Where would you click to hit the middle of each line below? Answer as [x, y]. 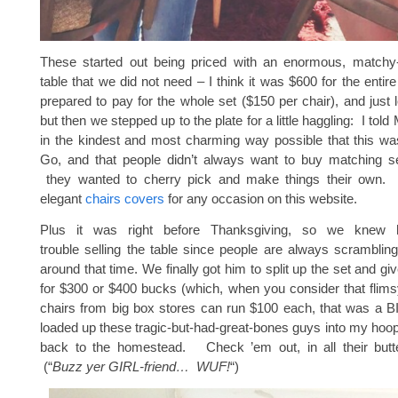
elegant [63, 199]
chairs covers [125, 199]
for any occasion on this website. [261, 199]
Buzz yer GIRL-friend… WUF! [141, 366]
